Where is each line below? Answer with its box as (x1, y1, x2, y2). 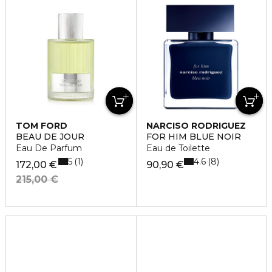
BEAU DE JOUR (16, 131, 84, 142)
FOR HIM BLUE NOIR (146, 131, 241, 142)
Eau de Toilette (146, 143, 210, 154)
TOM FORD (16, 120, 67, 131)
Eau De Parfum (16, 143, 82, 154)
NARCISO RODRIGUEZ (146, 120, 246, 131)
